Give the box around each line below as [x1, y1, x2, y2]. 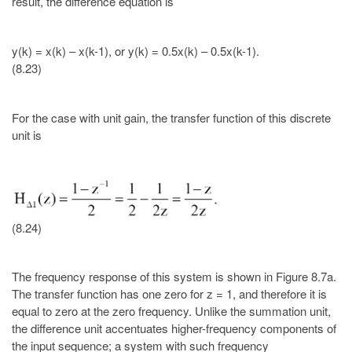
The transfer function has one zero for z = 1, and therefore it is [12, 285, 327, 302]
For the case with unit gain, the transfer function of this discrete [12, 108, 331, 126]
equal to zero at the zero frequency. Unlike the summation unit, [12, 302, 331, 320]
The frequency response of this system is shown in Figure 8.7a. [12, 268, 336, 285]
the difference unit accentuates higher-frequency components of [12, 320, 336, 337]
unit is [12, 126, 42, 143]
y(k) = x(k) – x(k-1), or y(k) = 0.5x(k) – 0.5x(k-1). [12, 42, 259, 60]
